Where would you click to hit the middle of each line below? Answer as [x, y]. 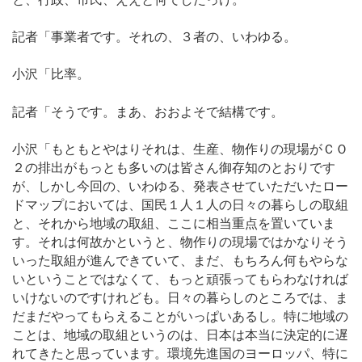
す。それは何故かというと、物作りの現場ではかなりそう [180, 242]
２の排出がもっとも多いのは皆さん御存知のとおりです [174, 167]
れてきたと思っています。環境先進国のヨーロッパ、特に [180, 353]
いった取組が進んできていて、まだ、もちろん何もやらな [180, 260]
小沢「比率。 [51, 74]
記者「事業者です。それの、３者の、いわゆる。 [154, 37]
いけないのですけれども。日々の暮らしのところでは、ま [180, 297]
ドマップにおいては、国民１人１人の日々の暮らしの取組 [180, 204]
